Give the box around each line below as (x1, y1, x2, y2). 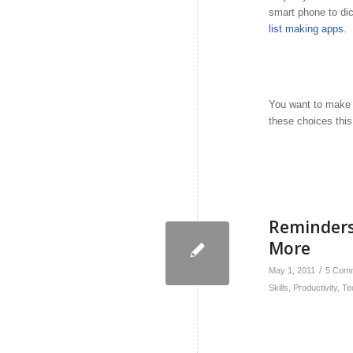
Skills (269, 283, 288, 293)
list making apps (269, 23, 344, 35)
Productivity (293, 283, 337, 293)
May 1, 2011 (269, 266, 315, 276)
